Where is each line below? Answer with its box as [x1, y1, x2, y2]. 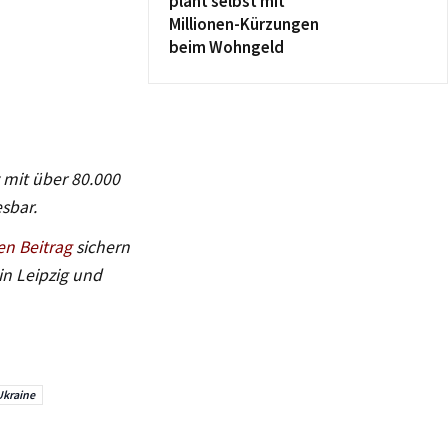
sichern [72, 235, 130, 258]
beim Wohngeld [169, 36, 284, 58]
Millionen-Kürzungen [169, 13, 319, 35]
